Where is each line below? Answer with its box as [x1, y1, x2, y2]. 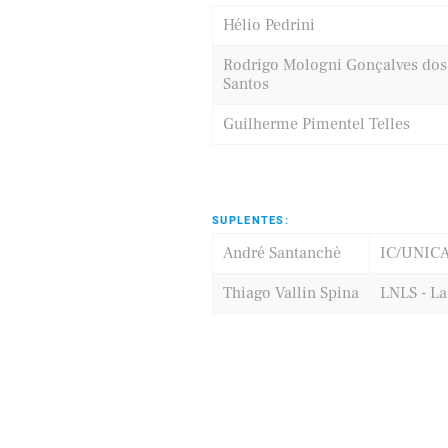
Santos [223, 74, 269, 94]
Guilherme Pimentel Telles [223, 114, 410, 134]
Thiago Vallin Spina [223, 283, 359, 303]
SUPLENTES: [212, 212, 289, 229]
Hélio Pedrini [223, 15, 315, 35]
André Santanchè [223, 243, 341, 263]
